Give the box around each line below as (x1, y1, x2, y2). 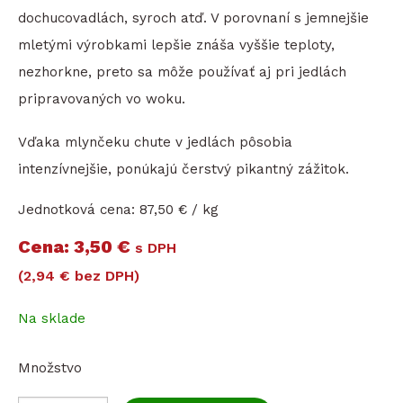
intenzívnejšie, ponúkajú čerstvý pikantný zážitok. (18, 160, 349, 177)
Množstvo (18, 360, 82, 377)
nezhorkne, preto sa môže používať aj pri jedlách (18, 63, 346, 80)
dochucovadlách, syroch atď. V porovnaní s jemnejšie (18, 9, 369, 26)
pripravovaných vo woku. (18, 90, 185, 107)
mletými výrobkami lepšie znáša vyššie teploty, (18, 36, 335, 53)
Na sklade (18, 309, 85, 327)
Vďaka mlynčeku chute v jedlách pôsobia (18, 133, 292, 150)
